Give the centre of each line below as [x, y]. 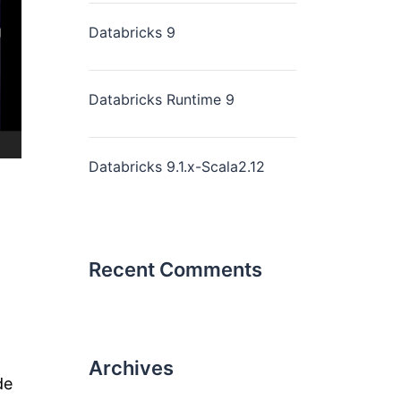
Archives [131, 368]
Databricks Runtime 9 [161, 99]
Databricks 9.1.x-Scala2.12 [176, 166]
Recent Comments [175, 269]
